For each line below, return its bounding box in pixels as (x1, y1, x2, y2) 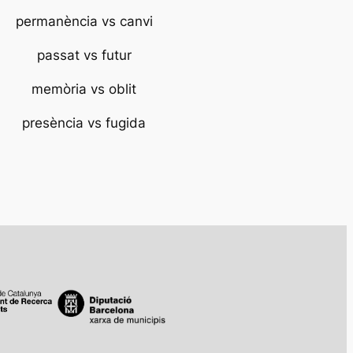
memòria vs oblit (32, 80, 137, 97)
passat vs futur (36, 47, 132, 64)
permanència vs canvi (15, 13, 153, 30)
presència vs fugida (22, 114, 147, 131)
